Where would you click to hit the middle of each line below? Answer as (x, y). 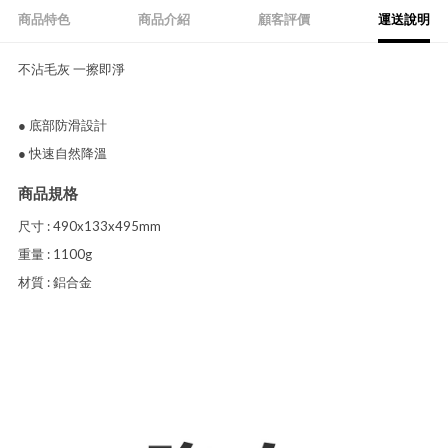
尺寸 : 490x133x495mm (89, 225)
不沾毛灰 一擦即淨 (71, 69)
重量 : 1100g (55, 253)
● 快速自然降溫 (62, 153)
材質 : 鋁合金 (55, 281)
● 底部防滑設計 (62, 125)
